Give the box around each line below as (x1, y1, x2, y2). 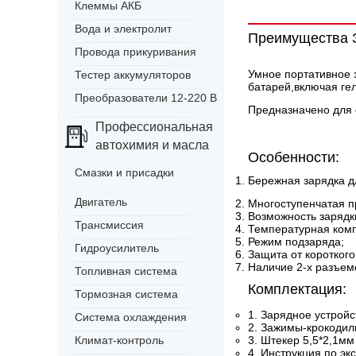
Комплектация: (248, 281, 346, 297)
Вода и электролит (75, 22, 172, 35)
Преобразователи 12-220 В (75, 91, 217, 104)
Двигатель (75, 195, 127, 208)
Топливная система (75, 265, 177, 277)
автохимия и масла (95, 138, 209, 152)
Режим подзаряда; (248, 235, 344, 248)
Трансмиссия (75, 219, 144, 231)
